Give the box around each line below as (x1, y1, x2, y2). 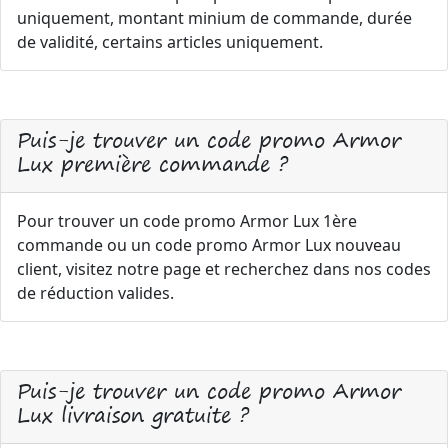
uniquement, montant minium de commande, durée (17, 7, 412, 29)
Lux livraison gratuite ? (17, 397, 249, 432)
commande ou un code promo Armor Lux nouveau (17, 234, 401, 256)
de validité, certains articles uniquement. (17, 31, 323, 53)
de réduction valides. (17, 282, 174, 304)
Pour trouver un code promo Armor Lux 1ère (17, 210, 357, 232)
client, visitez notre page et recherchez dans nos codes (17, 258, 431, 280)
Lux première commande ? (17, 146, 288, 181)
